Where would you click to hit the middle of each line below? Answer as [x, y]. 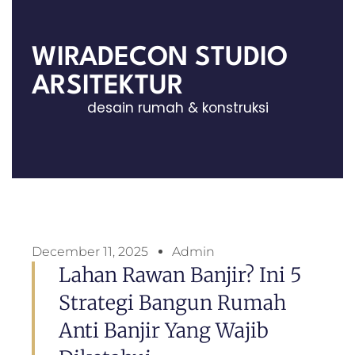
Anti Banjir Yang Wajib [164, 330]
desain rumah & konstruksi [177, 107]
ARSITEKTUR [108, 86]
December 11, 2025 [90, 252]
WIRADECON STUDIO [160, 58]
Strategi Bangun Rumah [172, 303]
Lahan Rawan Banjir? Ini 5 [180, 275]
